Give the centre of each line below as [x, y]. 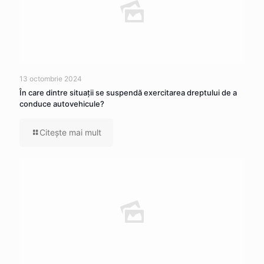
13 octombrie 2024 [51, 78]
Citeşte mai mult [70, 132]
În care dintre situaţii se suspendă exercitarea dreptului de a [128, 92]
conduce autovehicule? [62, 103]
